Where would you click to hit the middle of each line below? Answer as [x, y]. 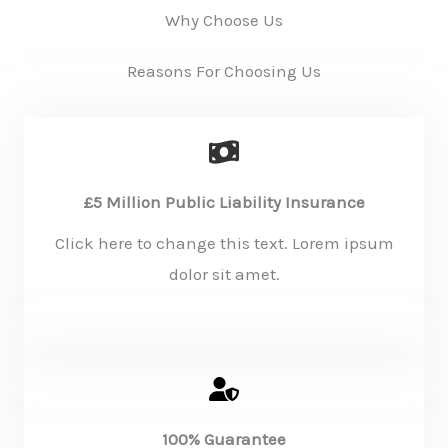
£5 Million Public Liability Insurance [224, 202]
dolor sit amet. [224, 274]
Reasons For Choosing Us [224, 71]
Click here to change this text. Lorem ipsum [224, 243]
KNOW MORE [224, 319]
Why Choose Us [224, 20]
